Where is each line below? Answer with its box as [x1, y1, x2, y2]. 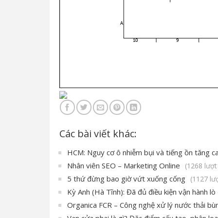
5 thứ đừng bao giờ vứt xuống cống [67, 173, 185, 183]
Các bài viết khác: [59, 127, 137, 140]
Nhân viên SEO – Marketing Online [67, 160, 180, 170]
